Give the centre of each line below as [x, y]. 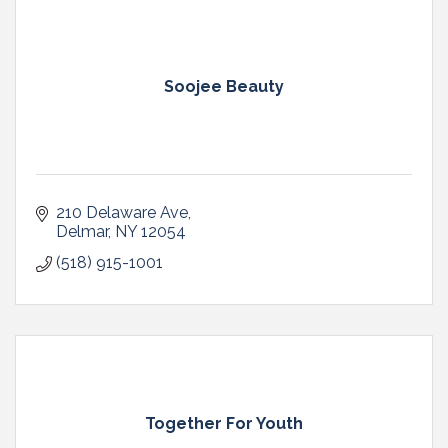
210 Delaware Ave [122, 212]
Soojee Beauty [224, 86]
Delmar [82, 231]
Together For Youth [224, 423]
